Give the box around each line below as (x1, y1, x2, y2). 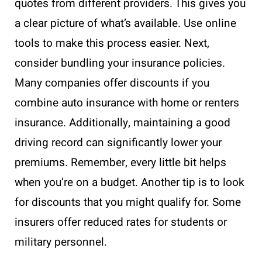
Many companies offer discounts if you (15, 74, 209, 91)
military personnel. (15, 233, 107, 250)
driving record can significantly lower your (15, 134, 222, 151)
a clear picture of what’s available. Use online (15, 15, 236, 32)
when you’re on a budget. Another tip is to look (15, 174, 244, 191)
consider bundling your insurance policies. (15, 54, 225, 71)
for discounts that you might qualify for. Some (15, 194, 241, 211)
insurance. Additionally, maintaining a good (15, 114, 230, 131)
